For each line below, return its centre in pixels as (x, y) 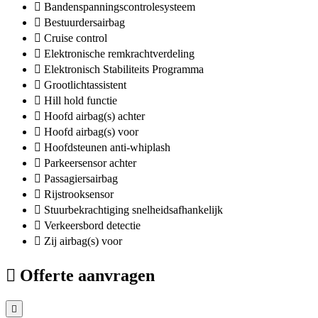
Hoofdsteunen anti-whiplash (107, 147)
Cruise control (76, 38)
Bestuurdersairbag (84, 22)
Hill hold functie (81, 100)
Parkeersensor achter (90, 163)
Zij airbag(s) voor (83, 241)
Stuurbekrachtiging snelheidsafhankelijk (133, 209)
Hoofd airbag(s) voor (91, 131)
